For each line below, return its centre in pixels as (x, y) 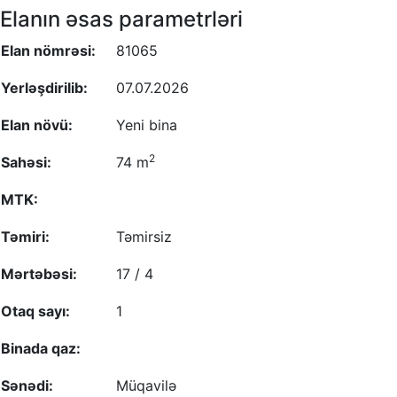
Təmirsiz (144, 237)
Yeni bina (147, 125)
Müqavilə (146, 386)
